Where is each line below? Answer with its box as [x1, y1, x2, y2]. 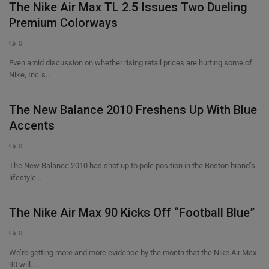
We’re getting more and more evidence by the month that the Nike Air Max [9, 248, 256, 257]
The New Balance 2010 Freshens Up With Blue [9, 103, 257, 117]
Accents [9, 118, 55, 133]
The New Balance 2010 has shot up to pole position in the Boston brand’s [9, 161, 255, 170]
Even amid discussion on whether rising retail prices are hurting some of [9, 58, 252, 67]
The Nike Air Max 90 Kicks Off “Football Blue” [9, 205, 255, 220]
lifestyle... [9, 173, 41, 182]
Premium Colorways [9, 16, 118, 30]
